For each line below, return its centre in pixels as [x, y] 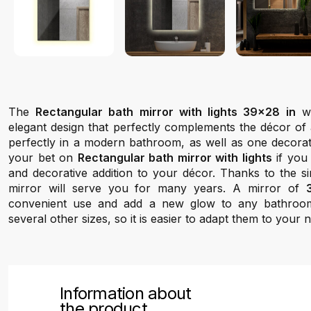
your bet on [43, 158]
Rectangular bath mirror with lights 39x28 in [166, 112]
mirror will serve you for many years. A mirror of [157, 188]
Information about [126, 294]
